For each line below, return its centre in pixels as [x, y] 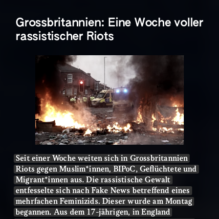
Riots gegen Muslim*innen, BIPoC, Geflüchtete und [106, 169]
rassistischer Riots [65, 37]
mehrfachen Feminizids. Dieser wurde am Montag [104, 201]
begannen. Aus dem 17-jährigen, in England [93, 212]
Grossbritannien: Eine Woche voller [109, 23]
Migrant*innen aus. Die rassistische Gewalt [93, 180]
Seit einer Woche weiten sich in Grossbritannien [102, 158]
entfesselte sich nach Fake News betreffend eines [103, 191]
